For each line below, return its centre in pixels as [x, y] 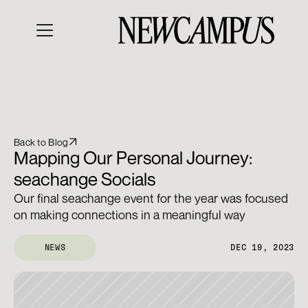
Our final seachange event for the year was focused [151, 198]
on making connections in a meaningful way [130, 214]
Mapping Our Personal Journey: [133, 158]
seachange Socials [85, 179]
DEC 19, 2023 [262, 247]
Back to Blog [41, 142]
